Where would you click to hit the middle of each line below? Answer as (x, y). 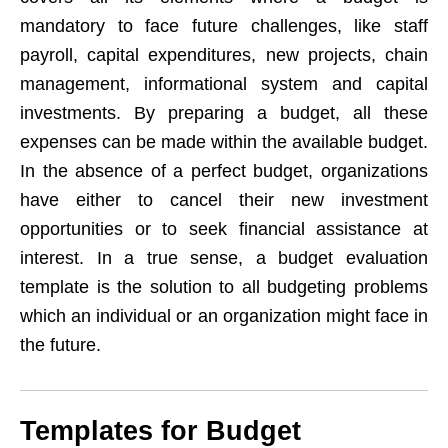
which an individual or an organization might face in (224, 316)
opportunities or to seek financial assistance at (224, 229)
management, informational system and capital (224, 84)
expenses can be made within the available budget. (224, 142)
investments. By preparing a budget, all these (224, 113)
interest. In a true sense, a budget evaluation (224, 258)
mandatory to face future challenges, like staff (224, 26)
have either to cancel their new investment (224, 200)
